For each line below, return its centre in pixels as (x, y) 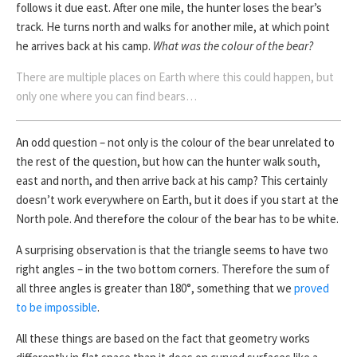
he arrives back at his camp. (84, 46)
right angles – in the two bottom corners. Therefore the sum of (173, 269)
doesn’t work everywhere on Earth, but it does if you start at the (177, 200)
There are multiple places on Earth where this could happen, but (175, 77)
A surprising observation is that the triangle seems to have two (172, 250)
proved (312, 288)
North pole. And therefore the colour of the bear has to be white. (177, 219)
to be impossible (57, 308)
